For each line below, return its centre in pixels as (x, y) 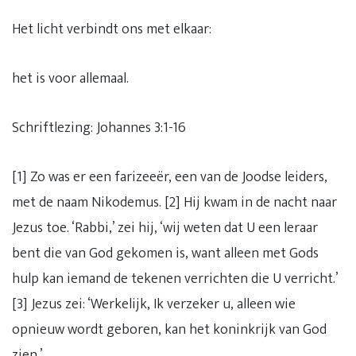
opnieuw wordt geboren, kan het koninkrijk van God (169, 330)
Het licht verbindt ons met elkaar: (112, 29)
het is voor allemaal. (70, 79)
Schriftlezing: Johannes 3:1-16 (99, 128)
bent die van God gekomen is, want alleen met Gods (165, 253)
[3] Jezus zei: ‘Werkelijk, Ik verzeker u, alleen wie (154, 304)
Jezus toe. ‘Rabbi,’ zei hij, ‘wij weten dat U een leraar (165, 228)
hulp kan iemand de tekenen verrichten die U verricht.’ (175, 279)
